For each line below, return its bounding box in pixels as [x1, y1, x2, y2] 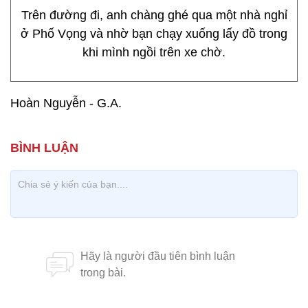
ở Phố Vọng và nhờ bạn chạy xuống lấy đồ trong [21, 27, 287, 41]
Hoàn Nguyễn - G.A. [10, 96, 122, 110]
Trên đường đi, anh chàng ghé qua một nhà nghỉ [21, 8, 287, 22]
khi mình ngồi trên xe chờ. [82, 45, 225, 59]
